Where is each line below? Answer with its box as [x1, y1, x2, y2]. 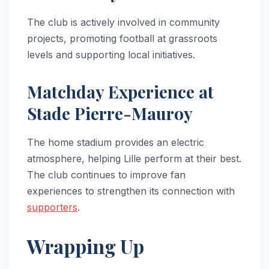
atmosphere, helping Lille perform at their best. [27, 153, 241, 165]
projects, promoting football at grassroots [27, 32, 217, 44]
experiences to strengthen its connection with [27, 185, 235, 198]
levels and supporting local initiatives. [27, 48, 195, 61]
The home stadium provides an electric [27, 136, 204, 149]
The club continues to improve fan [27, 169, 186, 181]
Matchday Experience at [27, 80, 214, 103]
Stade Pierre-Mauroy [27, 101, 193, 124]
